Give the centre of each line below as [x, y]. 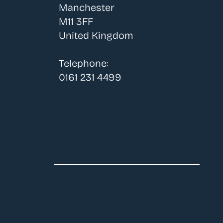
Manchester [87, 8]
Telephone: [84, 63]
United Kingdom [96, 36]
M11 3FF [76, 22]
